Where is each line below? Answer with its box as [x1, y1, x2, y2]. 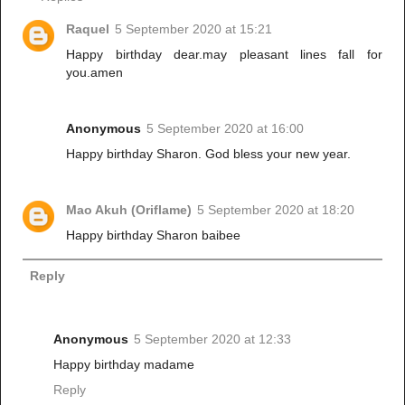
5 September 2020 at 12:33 [134, 332, 291, 347]
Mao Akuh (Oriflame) [66, 202, 193, 218]
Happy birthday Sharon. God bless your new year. [66, 146, 352, 162]
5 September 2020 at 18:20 [197, 202, 355, 218]
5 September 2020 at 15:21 [115, 22, 273, 37]
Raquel [66, 22, 110, 37]
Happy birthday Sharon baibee [66, 228, 241, 243]
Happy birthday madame [53, 357, 194, 372]
